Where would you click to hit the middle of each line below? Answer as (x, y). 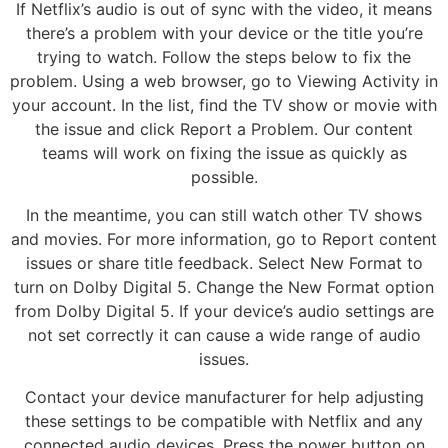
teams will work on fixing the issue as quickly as (224, 152)
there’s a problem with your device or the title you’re (224, 32)
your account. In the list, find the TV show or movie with (224, 104)
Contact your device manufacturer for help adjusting (224, 397)
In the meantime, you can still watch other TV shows (224, 214)
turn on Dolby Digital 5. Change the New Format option (224, 286)
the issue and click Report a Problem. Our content (224, 128)
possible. (224, 176)
